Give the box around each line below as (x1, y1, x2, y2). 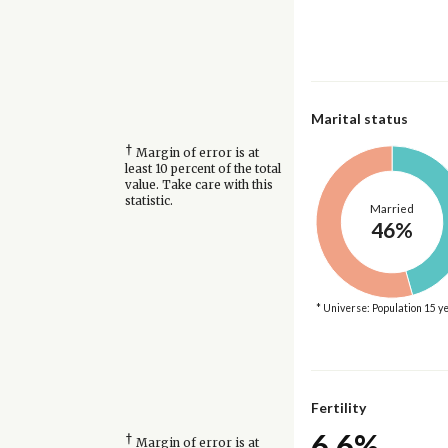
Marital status (310, 109, 408, 127)
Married (369, 201, 414, 215)
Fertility (310, 399, 366, 417)
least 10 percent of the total (124, 162, 281, 177)
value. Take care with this (124, 178, 273, 193)
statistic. (124, 194, 173, 209)
